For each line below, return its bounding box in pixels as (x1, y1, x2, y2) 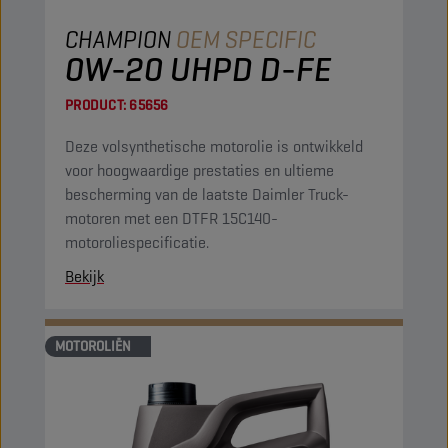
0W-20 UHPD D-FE (65, 47, 332, 91)
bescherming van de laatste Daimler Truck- (65, 184, 349, 205)
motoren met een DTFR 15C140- (65, 208, 278, 229)
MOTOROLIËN (55, 337, 131, 355)
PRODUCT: (65, 96, 126, 114)
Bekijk (65, 266, 104, 287)
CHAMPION (65, 24, 172, 55)
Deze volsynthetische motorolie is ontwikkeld (65, 136, 363, 157)
